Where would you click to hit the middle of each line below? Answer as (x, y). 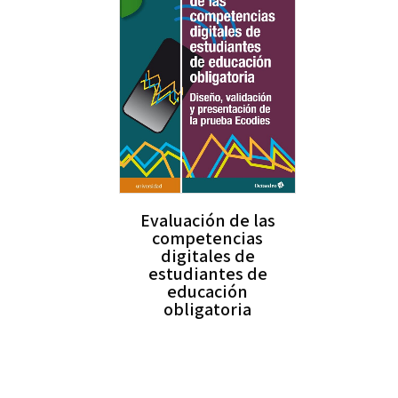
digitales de (207, 256)
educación (208, 292)
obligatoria (208, 310)
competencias (208, 239)
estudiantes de (207, 274)
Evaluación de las (207, 221)
